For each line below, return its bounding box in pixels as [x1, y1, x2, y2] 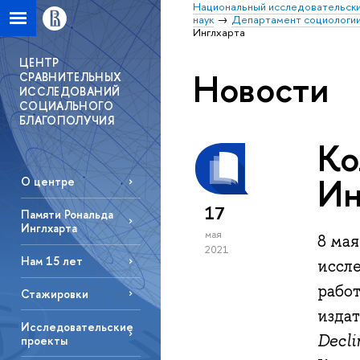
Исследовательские [20, 318, 133, 334]
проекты [20, 332, 67, 348]
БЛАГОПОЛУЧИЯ [19, 112, 115, 128]
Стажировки [20, 285, 88, 301]
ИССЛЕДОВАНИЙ [19, 84, 121, 99]
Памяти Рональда [20, 207, 113, 223]
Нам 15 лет [20, 253, 83, 269]
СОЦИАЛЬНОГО [19, 98, 113, 113]
